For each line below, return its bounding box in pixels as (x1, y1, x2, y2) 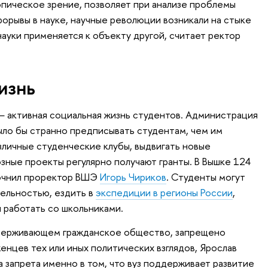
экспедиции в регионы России (95, 185, 233, 199)
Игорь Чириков (99, 169, 166, 184)
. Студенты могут (166, 169, 245, 184)
